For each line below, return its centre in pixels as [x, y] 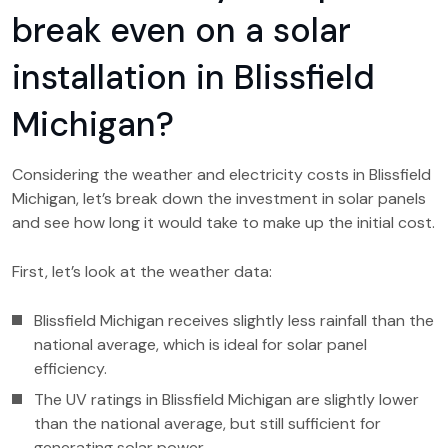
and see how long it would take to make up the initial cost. [223, 222]
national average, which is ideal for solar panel [200, 344]
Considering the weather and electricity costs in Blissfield [221, 174]
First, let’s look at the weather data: [142, 271]
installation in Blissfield [193, 77]
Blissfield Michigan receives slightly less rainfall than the [234, 320]
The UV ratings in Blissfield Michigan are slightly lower [226, 399]
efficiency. [70, 368]
